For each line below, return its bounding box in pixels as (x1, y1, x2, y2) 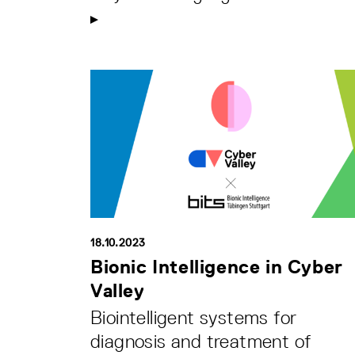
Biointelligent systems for (90, 306, 297, 328)
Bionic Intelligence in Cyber (90, 255, 343, 277)
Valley (90, 279, 145, 301)
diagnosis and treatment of (90, 330, 311, 352)
